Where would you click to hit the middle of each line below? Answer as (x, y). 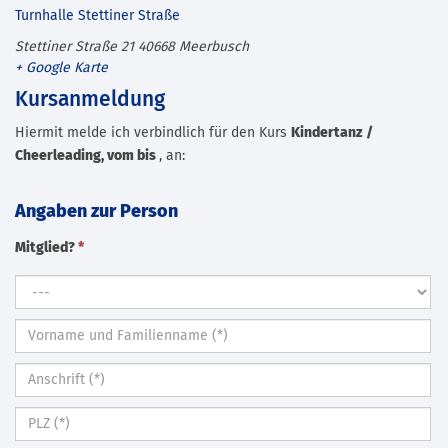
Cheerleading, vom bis (87, 155)
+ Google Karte (61, 67)
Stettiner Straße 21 (74, 46)
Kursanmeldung (90, 100)
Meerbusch (214, 46)
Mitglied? (46, 247)
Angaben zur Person (96, 211)
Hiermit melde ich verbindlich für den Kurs (153, 132)
